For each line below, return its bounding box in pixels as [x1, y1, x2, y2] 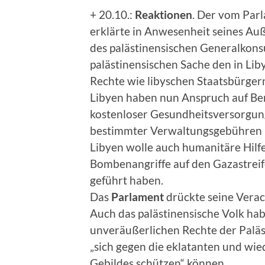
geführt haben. [90, 173, 163, 187]
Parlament [111, 189, 164, 203]
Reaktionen [135, 7, 192, 21]
